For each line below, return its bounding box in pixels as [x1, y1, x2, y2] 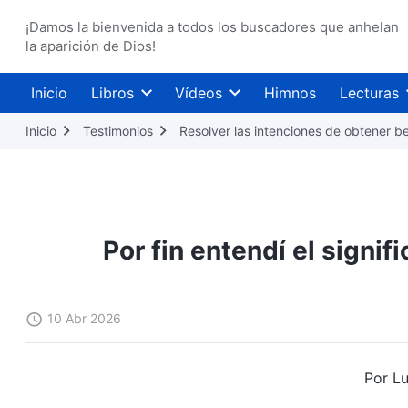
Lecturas [339, 84, 399, 102]
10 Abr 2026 [47, 311, 121, 326]
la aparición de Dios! [25, 37, 156, 55]
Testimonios [83, 123, 153, 138]
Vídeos [175, 84, 223, 102]
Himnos [263, 84, 316, 102]
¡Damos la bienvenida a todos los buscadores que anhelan [25, 18, 399, 36]
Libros [90, 84, 134, 102]
